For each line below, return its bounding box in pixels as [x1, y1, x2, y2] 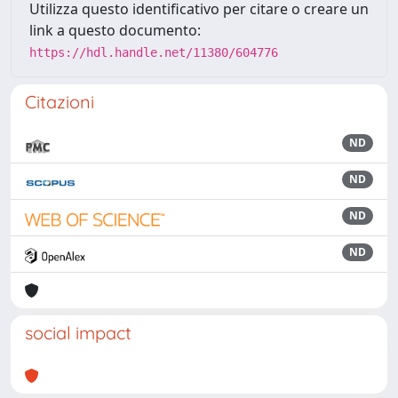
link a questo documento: [29, 20, 201, 40]
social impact [25, 322, 131, 344]
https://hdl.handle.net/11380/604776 [29, 45, 278, 60]
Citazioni [25, 91, 94, 113]
